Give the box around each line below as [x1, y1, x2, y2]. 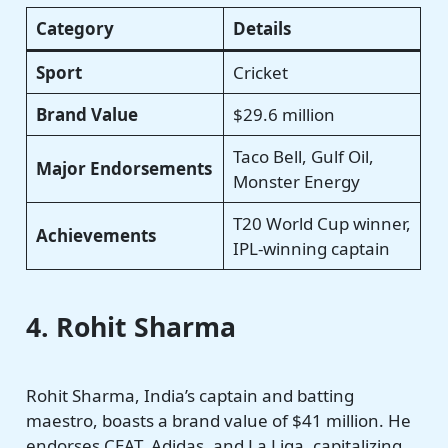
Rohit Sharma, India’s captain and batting [26, 383, 355, 407]
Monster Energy [232, 169, 360, 193]
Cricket [232, 60, 288, 84]
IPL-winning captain [232, 236, 390, 260]
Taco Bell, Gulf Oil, [232, 144, 374, 168]
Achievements [35, 223, 156, 247]
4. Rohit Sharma [26, 309, 237, 346]
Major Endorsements [35, 156, 212, 180]
